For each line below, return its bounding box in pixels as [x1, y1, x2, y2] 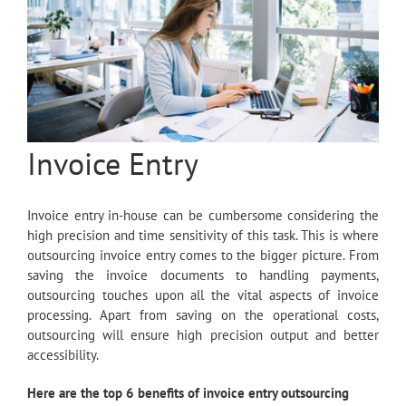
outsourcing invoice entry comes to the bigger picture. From [27, 246, 379, 264]
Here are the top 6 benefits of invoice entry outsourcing [27, 383, 349, 401]
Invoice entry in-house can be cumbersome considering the [27, 206, 379, 224]
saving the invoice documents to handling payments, [27, 266, 379, 284]
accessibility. [27, 345, 99, 363]
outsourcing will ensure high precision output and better [27, 325, 379, 343]
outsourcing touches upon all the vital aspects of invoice [27, 285, 379, 304]
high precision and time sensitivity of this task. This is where [27, 226, 379, 244]
